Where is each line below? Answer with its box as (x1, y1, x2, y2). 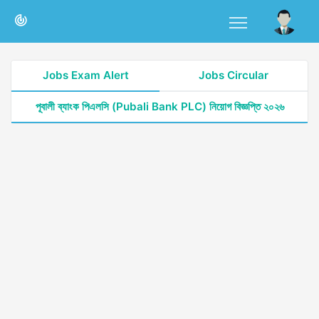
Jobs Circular (199, 68, 268, 82)
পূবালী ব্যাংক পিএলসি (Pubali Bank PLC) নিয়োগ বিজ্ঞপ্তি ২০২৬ (35, 100, 284, 113)
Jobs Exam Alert (42, 68, 129, 82)
